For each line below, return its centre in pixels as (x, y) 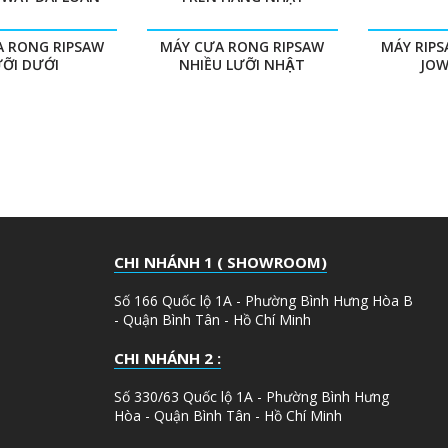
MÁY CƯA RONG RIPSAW (242, 46)
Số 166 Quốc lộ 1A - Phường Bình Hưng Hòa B (263, 300)
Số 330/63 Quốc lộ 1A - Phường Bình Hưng (251, 396)
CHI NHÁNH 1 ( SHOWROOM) (220, 261)
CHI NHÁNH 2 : (167, 357)
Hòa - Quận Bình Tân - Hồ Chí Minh (227, 415)
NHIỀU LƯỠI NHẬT (242, 64)
